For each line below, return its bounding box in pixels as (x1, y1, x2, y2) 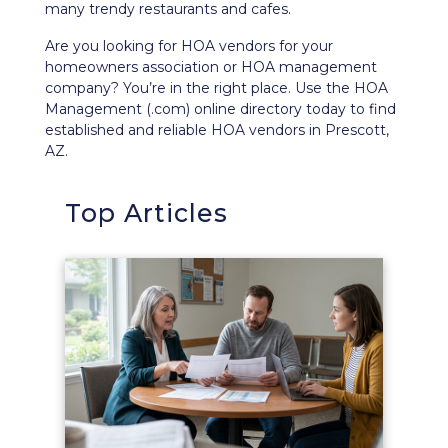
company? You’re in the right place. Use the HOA (45, 79, 388, 97)
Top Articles (65, 198, 228, 228)
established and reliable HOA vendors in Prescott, (45, 121, 389, 139)
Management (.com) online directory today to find (45, 100, 396, 118)
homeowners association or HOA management (45, 58, 377, 76)
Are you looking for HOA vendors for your (45, 37, 333, 55)
